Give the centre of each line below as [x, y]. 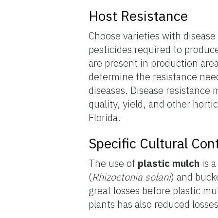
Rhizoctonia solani [132, 177]
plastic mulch [169, 163]
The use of [113, 163]
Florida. [105, 117]
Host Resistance [138, 16]
